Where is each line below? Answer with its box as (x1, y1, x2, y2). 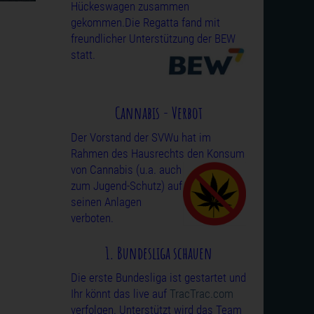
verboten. (71, 211, 114, 225)
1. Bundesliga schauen (104, 243, 212, 264)
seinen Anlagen (71, 195, 142, 209)
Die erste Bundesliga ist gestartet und (71, 271, 246, 285)
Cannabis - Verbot (114, 102, 203, 123)
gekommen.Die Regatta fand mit (71, 15, 220, 29)
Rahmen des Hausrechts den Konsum (71, 146, 245, 161)
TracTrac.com (170, 287, 233, 301)
